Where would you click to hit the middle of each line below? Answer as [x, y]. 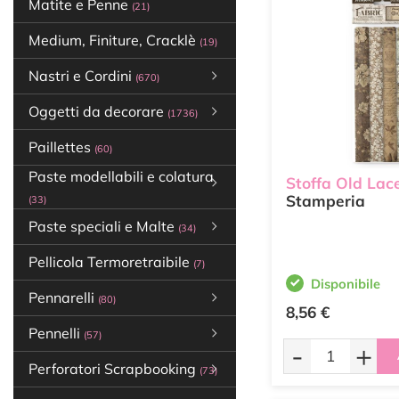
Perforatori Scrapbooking [114, 369]
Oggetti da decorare [98, 111]
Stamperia [326, 201]
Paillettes [61, 147]
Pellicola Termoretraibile [111, 262]
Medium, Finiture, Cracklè [114, 40]
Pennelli [56, 333]
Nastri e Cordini [82, 76]
